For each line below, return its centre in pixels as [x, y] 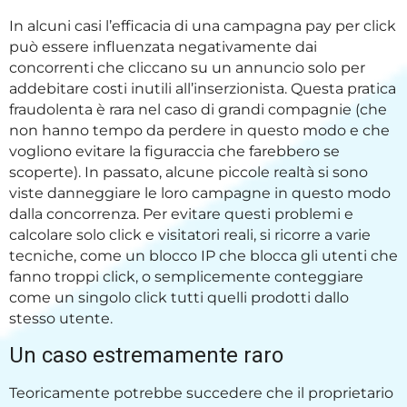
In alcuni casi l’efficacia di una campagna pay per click [203, 26]
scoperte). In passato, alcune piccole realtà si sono [189, 173]
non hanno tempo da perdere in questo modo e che [199, 131]
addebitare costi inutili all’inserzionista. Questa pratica [203, 89]
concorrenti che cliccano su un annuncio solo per [187, 68]
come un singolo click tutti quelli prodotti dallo [179, 298]
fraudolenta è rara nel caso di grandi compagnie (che [198, 110]
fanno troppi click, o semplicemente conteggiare [186, 277]
